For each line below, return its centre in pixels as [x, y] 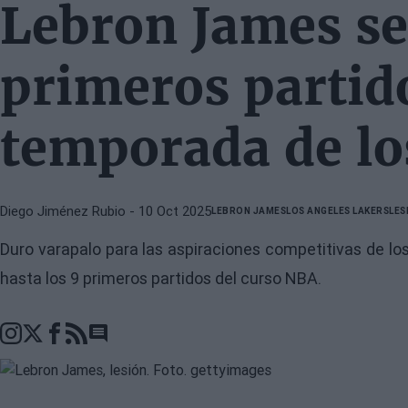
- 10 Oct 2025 [168, 211]
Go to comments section [165, 343]
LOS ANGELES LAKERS [337, 210]
